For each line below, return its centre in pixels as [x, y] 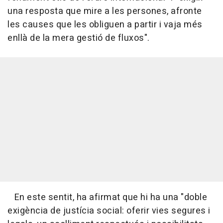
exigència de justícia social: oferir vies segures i [109, 211]
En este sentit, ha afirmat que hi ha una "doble [107, 198]
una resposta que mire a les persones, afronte [105, 11]
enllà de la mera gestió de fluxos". [79, 38]
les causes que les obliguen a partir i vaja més [105, 25]
